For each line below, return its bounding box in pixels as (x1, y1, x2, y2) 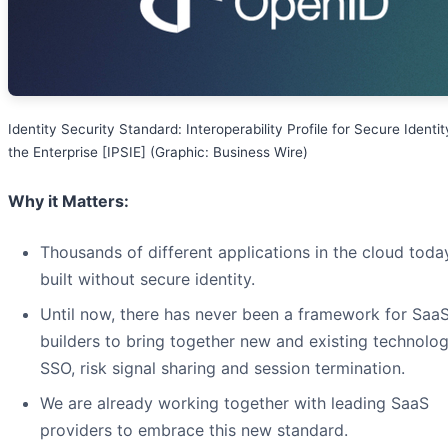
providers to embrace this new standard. (40, 419, 348, 440)
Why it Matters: (8, 190, 129, 211)
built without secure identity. (40, 268, 255, 289)
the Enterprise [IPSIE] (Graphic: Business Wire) (8, 143, 308, 160)
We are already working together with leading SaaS (40, 392, 429, 413)
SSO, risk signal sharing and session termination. (40, 357, 405, 378)
